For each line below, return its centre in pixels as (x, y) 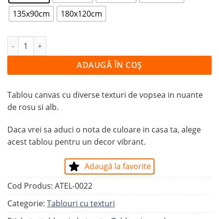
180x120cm (81, 13)
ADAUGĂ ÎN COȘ (109, 65)
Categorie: (27, 203)
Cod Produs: (31, 186)
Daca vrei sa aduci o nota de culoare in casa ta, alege (104, 129)
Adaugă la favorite (118, 166)
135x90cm (31, 13)
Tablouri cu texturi (81, 203)
